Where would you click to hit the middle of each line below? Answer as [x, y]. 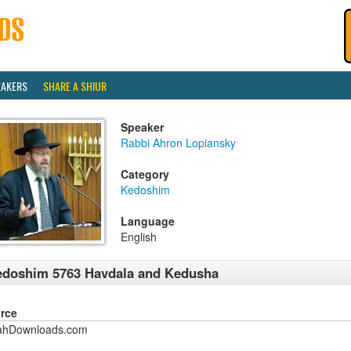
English [139, 237]
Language [148, 221]
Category [145, 174]
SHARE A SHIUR [75, 86]
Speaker [142, 127]
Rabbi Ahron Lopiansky [178, 143]
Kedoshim [145, 190]
